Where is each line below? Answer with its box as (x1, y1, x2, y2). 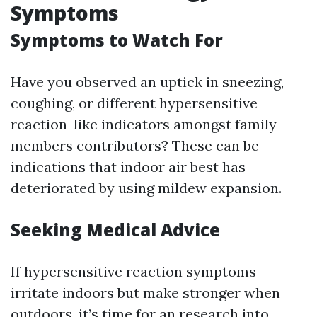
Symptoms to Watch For (11, 28, 223, 52)
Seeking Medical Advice (11, 218, 220, 241)
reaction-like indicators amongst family (11, 115, 277, 133)
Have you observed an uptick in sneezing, (11, 73, 284, 91)
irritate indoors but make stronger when (11, 284, 280, 301)
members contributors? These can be (11, 137, 259, 154)
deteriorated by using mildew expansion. (11, 179, 282, 197)
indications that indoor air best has (11, 158, 246, 175)
